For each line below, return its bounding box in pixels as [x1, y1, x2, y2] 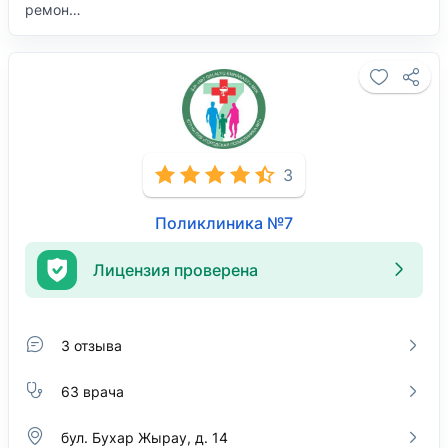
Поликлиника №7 [155, 213, 293, 233]
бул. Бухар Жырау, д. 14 [61, 428, 228, 446]
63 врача [61, 382, 124, 400]
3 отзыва [61, 336, 122, 354]
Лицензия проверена [93, 259, 258, 280]
